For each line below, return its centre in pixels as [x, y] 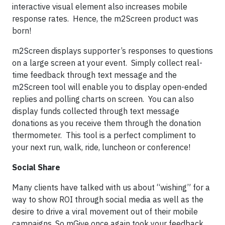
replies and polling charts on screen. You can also [103, 99]
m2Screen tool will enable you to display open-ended [109, 87]
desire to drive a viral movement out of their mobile [105, 211]
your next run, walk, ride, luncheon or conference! [101, 147]
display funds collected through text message [96, 111]
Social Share [36, 167]
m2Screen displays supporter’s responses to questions [113, 51]
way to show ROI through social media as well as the [108, 199]
